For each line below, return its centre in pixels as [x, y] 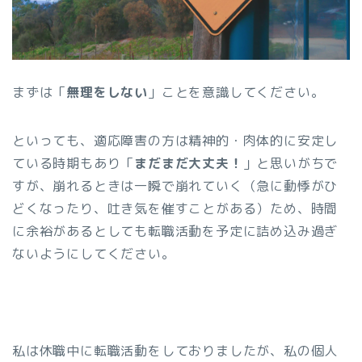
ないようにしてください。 [94, 253]
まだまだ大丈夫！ [189, 163]
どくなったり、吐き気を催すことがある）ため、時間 [175, 208]
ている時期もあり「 [74, 163]
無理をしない [107, 92]
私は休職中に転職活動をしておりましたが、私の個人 [175, 350]
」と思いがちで [290, 163]
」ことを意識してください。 [236, 92]
